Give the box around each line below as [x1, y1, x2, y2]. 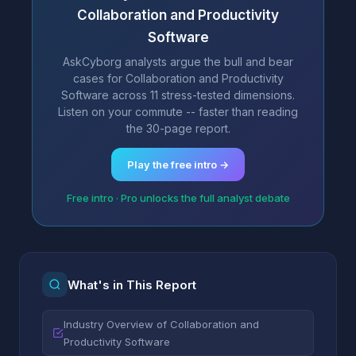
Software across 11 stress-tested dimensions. [61, 88, 295, 102]
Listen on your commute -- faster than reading [58, 105, 298, 118]
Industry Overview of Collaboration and [64, 318, 259, 331]
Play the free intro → [127, 158, 229, 171]
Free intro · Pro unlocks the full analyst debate [66, 192, 290, 204]
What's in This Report [68, 277, 196, 292]
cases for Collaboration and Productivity [72, 72, 284, 85]
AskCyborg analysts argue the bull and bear [63, 55, 293, 68]
